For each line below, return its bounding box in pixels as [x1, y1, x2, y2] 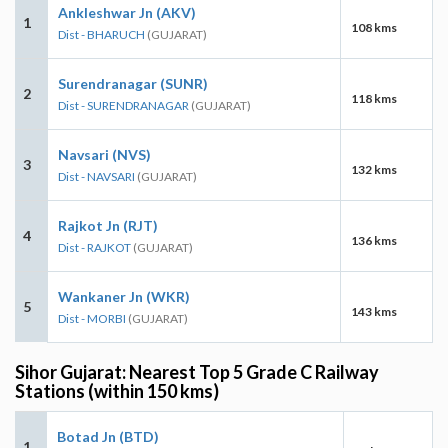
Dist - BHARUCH [58, 26, 145, 42]
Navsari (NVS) [58, 145, 151, 163]
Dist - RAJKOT [58, 239, 131, 255]
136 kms [351, 232, 397, 248]
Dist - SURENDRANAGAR [58, 97, 189, 113]
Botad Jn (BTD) [57, 427, 159, 445]
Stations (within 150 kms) [15, 379, 219, 402]
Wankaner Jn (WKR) [58, 287, 190, 305]
